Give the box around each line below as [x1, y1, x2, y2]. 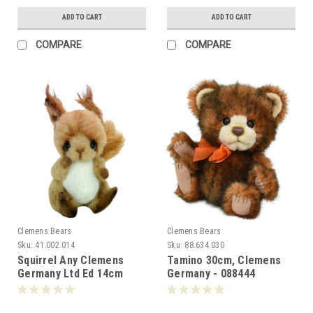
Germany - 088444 [167, 266, 255, 280]
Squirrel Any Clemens [17, 253, 124, 267]
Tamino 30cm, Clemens [167, 253, 281, 267]
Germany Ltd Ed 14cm [17, 266, 123, 280]
